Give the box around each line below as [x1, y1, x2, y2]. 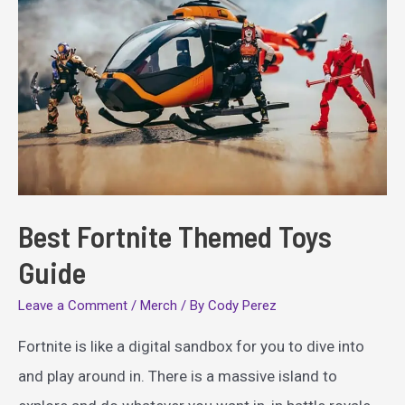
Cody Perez [208, 297, 277, 314]
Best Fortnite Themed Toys [18, 218, 332, 254]
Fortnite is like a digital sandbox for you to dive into [18, 336, 364, 355]
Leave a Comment [18, 297, 127, 314]
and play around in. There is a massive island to [18, 366, 337, 385]
